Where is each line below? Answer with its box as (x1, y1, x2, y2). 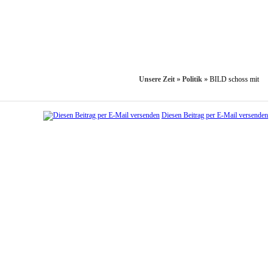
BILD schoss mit (210, 75, 259, 84)
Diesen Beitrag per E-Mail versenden (161, 111, 268, 120)
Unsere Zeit (139, 75, 175, 84)
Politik (182, 75, 202, 84)
